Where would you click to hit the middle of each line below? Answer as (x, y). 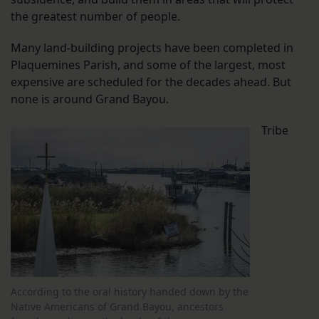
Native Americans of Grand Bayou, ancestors (117, 307)
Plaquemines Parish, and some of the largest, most (148, 65)
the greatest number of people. (95, 17)
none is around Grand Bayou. (90, 99)
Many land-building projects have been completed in (152, 48)
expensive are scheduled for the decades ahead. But (151, 82)
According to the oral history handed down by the (130, 292)
